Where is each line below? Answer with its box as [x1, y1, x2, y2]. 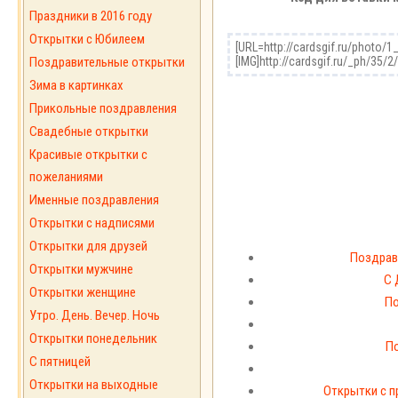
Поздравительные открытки [29, 54, 185, 70]
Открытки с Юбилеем [29, 31, 145, 47]
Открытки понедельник [29, 330, 157, 346]
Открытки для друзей [29, 238, 147, 254]
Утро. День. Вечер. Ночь [29, 307, 160, 323]
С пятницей [29, 354, 91, 370]
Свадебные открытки [29, 123, 148, 139]
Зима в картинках [29, 77, 123, 93]
